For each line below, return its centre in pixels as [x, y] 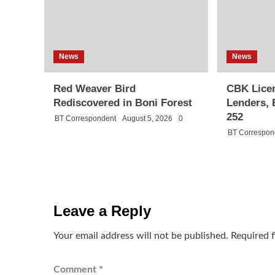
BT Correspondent [85, 118]
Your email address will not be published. [141, 235]
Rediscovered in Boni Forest [123, 103]
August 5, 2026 [147, 118]
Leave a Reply [102, 211]
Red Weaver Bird [95, 88]
